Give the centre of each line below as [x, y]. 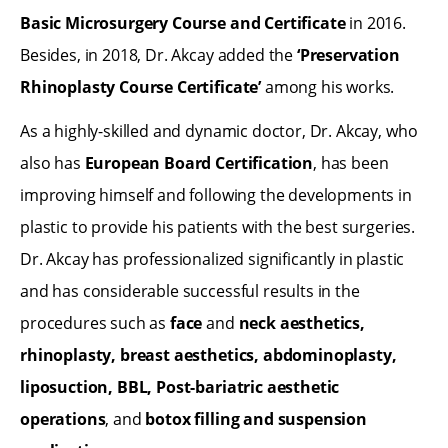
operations [63, 419]
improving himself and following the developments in [216, 195]
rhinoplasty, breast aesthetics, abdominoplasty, [208, 355]
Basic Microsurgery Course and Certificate [183, 22]
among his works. [328, 86]
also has [52, 163]
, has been [351, 163]
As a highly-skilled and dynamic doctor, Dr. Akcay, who [219, 131]
